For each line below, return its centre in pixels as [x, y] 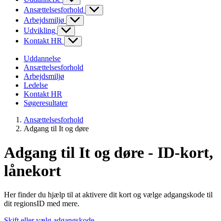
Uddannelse [42, 58]
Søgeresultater [46, 103]
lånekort [33, 170]
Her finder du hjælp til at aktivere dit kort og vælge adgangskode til [108, 195]
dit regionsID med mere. [42, 204]
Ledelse [36, 85]
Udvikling [39, 30]
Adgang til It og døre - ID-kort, [109, 152]
